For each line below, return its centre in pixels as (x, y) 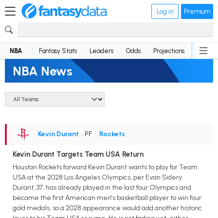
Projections (169, 51)
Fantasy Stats (58, 51)
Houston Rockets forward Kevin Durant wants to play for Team (105, 167)
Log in (165, 11)
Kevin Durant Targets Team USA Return (78, 154)
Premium (197, 11)
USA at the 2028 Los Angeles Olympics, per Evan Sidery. (98, 177)
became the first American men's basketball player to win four (107, 198)
